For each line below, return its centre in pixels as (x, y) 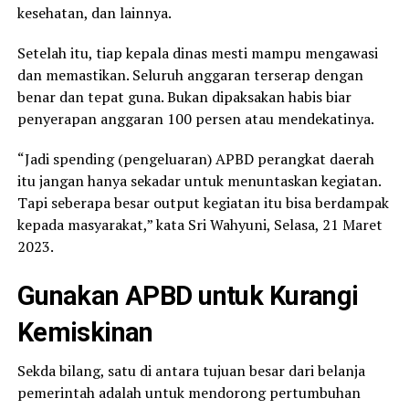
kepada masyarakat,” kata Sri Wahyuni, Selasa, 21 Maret (199, 224)
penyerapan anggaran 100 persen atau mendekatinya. (195, 118)
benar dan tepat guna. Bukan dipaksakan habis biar (184, 96)
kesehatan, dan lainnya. (94, 12)
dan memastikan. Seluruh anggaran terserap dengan (190, 74)
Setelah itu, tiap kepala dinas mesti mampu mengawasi (197, 52)
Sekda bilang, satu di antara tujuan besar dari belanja (191, 370)
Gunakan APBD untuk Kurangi (188, 295)
